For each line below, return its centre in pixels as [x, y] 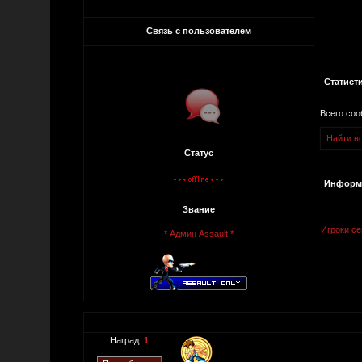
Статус [198, 153]
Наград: [127, 340]
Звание [199, 209]
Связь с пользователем [199, 31]
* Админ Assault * [199, 234]
